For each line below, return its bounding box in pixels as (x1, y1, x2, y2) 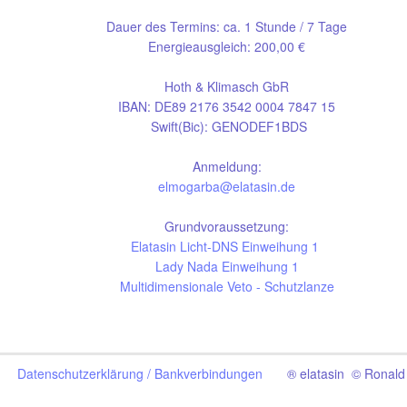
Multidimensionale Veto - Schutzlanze (120, 277, 334, 295)
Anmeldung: (193, 157, 262, 175)
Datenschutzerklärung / (17, 364, 154, 382)
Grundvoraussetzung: (164, 217, 290, 235)
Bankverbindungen (154, 364, 263, 382)
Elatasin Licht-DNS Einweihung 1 (131, 237, 320, 255)
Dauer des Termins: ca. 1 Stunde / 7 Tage (106, 17, 348, 35)
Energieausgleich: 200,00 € (148, 37, 306, 55)
